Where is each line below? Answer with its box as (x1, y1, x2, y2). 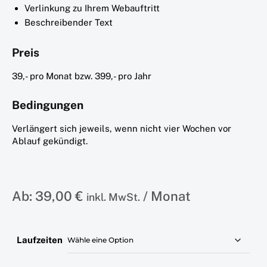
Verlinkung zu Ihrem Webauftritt (24, 2, 160, 13)
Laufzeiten (17, 235, 63, 246)
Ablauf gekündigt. (12, 135, 88, 146)
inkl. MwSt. (86, 190, 140, 203)
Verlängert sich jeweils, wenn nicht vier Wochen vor (12, 123, 231, 133)
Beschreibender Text (24, 17, 113, 27)
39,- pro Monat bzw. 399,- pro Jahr (12, 70, 151, 81)
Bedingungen (12, 98, 83, 111)
